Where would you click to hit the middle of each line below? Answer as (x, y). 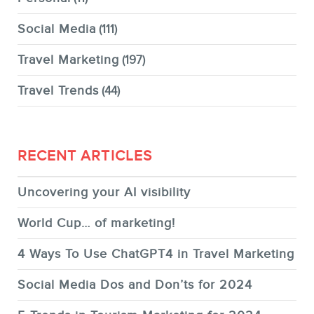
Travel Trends (58, 91)
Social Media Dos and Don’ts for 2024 (135, 285)
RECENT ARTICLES (85, 156)
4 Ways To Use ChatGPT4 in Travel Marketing (156, 254)
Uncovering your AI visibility (104, 192)
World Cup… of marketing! (96, 223)
